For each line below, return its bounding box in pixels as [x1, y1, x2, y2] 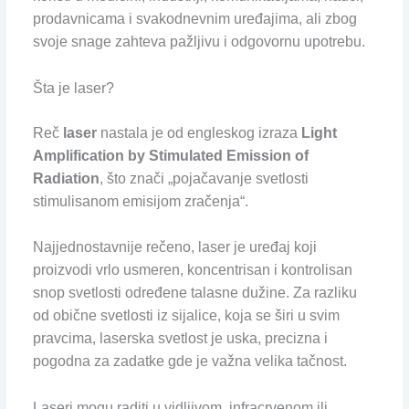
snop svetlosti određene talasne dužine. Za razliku [32, 285, 357, 301]
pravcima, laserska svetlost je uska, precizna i [32, 330, 328, 347]
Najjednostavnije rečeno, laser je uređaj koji [32, 239, 317, 256]
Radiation [32, 170, 100, 186]
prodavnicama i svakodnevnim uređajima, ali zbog [32, 11, 357, 27]
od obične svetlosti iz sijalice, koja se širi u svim [32, 308, 340, 324]
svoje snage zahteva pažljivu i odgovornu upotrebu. [32, 34, 365, 50]
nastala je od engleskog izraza [96, 124, 301, 141]
